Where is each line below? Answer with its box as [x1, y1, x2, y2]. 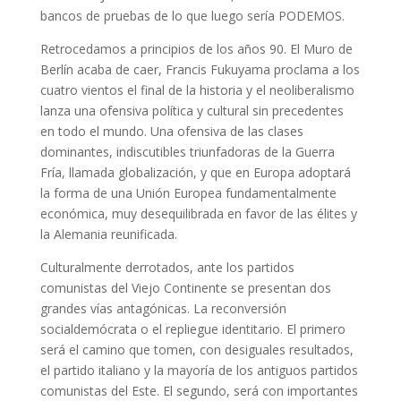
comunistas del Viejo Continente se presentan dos [39, 279, 331, 296]
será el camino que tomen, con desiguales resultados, [39, 341, 354, 358]
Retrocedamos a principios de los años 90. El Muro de [39, 40, 353, 57]
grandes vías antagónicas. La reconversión [39, 300, 286, 317]
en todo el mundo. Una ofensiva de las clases [39, 123, 303, 140]
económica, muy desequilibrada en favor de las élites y [39, 205, 357, 222]
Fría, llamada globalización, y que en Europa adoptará [39, 164, 351, 181]
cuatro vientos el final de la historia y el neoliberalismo [39, 81, 354, 98]
